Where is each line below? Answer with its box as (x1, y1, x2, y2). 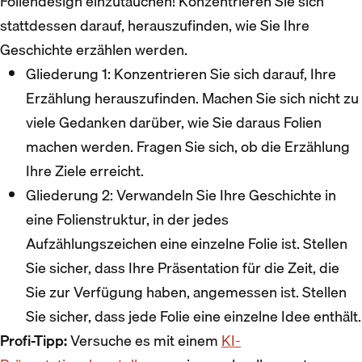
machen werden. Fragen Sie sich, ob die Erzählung (26, 134, 350, 158)
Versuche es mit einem (67, 328, 221, 352)
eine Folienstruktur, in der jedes (26, 207, 229, 231)
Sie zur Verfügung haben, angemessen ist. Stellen (26, 280, 347, 304)
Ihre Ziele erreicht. (26, 158, 144, 183)
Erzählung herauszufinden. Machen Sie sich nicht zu (26, 86, 359, 110)
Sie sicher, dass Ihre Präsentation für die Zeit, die (26, 255, 339, 280)
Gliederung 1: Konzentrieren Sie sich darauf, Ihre (26, 61, 336, 86)
